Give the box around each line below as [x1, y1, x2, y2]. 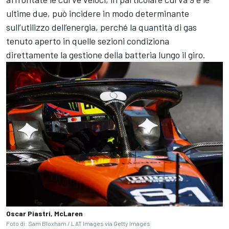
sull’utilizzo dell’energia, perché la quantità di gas [6, 21, 197, 33]
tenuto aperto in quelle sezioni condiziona [6, 35, 169, 47]
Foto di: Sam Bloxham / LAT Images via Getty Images [6, 219, 150, 227]
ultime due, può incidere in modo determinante [6, 8, 189, 19]
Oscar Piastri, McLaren [6, 209, 83, 218]
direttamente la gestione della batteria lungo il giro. [6, 49, 205, 61]
